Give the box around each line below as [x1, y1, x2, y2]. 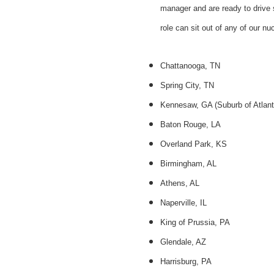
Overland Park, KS [160, 139, 227, 149]
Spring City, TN [160, 80, 214, 90]
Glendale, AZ [160, 237, 209, 246]
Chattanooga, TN [160, 61, 223, 70]
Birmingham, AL [160, 158, 217, 168]
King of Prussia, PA [160, 217, 230, 227]
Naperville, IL [160, 198, 207, 207]
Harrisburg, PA [160, 256, 212, 266]
